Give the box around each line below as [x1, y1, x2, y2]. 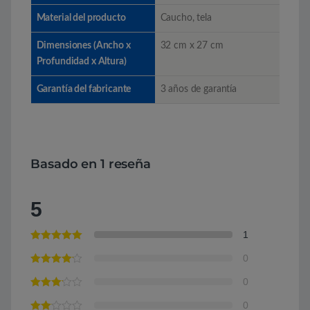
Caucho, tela [160, 12, 212, 23]
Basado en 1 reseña [30, 156, 151, 172]
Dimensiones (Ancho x [36, 40, 131, 51]
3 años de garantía [160, 84, 237, 94]
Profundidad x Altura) [36, 56, 127, 66]
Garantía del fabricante [36, 84, 131, 94]
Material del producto [36, 12, 126, 23]
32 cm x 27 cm [160, 40, 224, 51]
